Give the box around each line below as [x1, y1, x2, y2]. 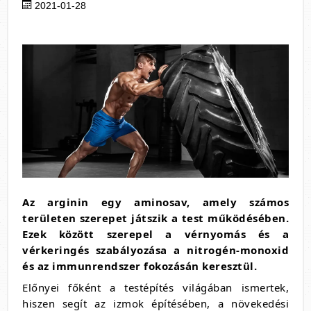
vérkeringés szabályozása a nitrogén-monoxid [22, 243, 289, 257]
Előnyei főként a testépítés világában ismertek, [22, 280, 289, 294]
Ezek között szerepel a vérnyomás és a [22, 227, 289, 241]
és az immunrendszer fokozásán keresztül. [22, 259, 260, 273]
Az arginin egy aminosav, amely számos [22, 195, 289, 209]
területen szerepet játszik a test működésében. [22, 211, 289, 225]
